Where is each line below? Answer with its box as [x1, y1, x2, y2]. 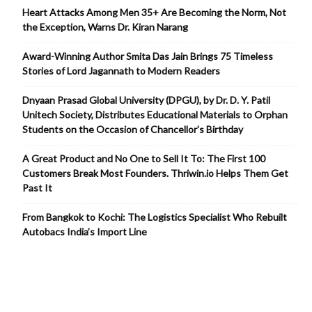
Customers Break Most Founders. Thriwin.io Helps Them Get [22, 167, 288, 180]
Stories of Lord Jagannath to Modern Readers [22, 65, 220, 77]
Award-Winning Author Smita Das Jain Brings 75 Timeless [22, 50, 273, 63]
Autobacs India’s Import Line [22, 226, 147, 238]
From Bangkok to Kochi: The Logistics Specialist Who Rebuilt [22, 211, 287, 224]
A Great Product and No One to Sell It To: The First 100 [22, 153, 265, 165]
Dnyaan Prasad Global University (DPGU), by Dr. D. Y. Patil [22, 94, 270, 107]
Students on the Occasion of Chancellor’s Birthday [22, 123, 243, 136]
